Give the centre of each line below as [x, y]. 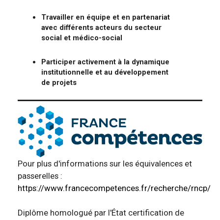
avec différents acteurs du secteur [101, 27]
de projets [59, 82]
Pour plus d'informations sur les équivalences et [105, 164]
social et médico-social [82, 38]
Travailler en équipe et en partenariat [106, 17]
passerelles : [40, 176]
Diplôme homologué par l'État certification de [101, 213]
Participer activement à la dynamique [105, 62]
